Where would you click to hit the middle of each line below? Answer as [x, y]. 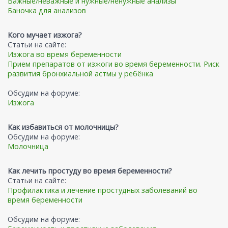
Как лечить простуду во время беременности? [90, 171]
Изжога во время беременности [65, 54]
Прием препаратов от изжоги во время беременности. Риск [113, 64]
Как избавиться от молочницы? [63, 127]
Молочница [28, 147]
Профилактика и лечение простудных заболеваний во [103, 190]
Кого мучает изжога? [45, 35]
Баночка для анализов [47, 11]
